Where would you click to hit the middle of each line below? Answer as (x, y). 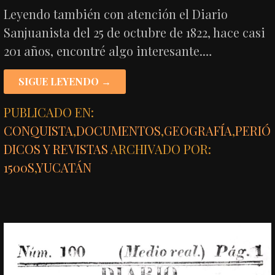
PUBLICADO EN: (49, 112)
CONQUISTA (39, 130)
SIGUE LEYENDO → (65, 81)
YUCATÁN (64, 167)
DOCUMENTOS (119, 130)
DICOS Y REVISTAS (56, 149)
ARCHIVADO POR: (161, 149)
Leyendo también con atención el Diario (116, 14)
